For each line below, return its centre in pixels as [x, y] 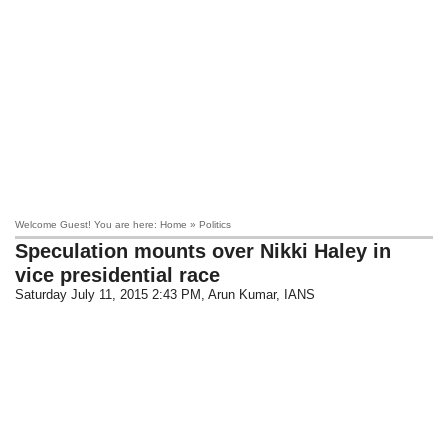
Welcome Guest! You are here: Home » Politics [123, 224]
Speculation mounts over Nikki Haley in [203, 251]
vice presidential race [118, 275]
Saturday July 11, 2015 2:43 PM [108, 294]
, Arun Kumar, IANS [258, 294]
